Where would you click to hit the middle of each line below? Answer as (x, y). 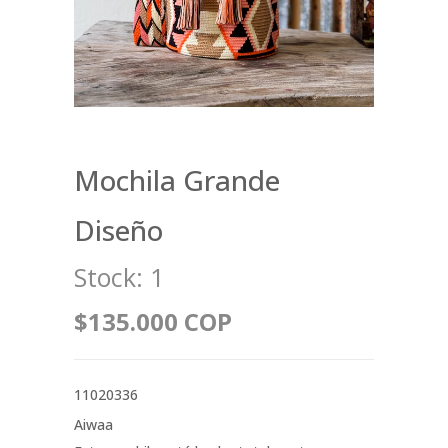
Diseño (118, 230)
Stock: (108, 277)
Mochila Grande (177, 180)
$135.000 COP (153, 322)
